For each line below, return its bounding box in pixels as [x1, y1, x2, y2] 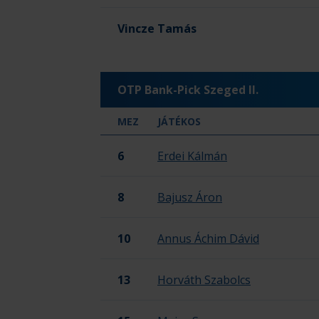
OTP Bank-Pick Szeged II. [117, 82, 258, 98]
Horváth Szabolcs [157, 272, 251, 288]
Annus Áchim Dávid [157, 231, 259, 246]
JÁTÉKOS [157, 115, 201, 128]
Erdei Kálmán [157, 148, 227, 164]
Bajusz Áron [157, 189, 222, 205]
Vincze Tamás [117, 21, 197, 36]
